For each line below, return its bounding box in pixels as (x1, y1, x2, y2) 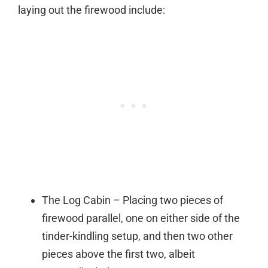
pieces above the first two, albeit (42, 247, 195, 260)
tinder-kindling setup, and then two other (42, 229, 233, 242)
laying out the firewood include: (18, 3, 165, 16)
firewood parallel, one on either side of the (42, 211, 240, 224)
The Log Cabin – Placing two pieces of (42, 193, 223, 206)
